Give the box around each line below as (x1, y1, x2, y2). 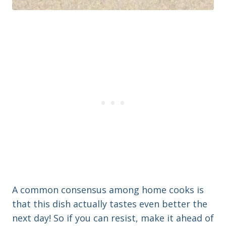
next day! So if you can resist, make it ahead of (12, 212, 214, 224)
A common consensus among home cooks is (12, 184, 204, 196)
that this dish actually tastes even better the (12, 198, 207, 210)
